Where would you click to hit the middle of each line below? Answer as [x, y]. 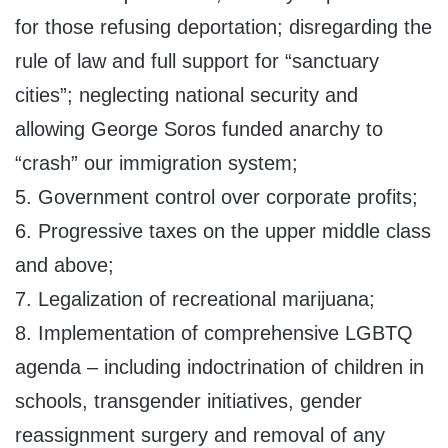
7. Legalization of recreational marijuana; [195, 299]
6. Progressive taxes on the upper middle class [223, 231]
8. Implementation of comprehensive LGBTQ [214, 333]
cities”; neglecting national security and [186, 95]
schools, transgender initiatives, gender [188, 401]
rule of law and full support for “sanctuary [197, 61]
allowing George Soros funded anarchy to [199, 129]
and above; [64, 265]
